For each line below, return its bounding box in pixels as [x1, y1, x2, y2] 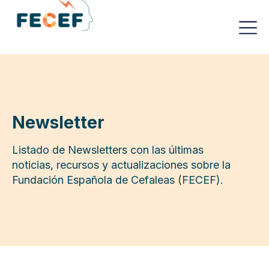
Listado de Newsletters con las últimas [12, 144, 204, 156]
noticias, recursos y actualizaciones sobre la [12, 159, 231, 171]
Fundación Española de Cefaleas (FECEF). [12, 174, 223, 186]
